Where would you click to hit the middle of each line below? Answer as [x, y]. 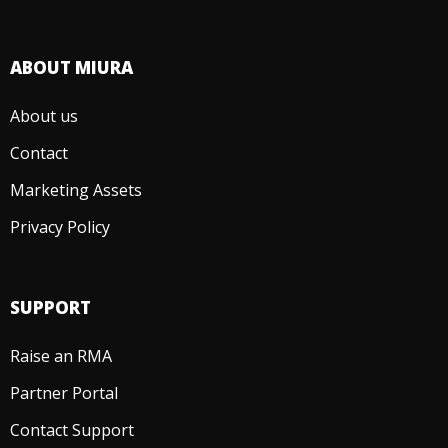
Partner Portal [64, 392]
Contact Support [72, 429]
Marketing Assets [76, 189]
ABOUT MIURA [71, 67]
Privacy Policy [60, 226]
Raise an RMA [61, 355]
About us [44, 115]
